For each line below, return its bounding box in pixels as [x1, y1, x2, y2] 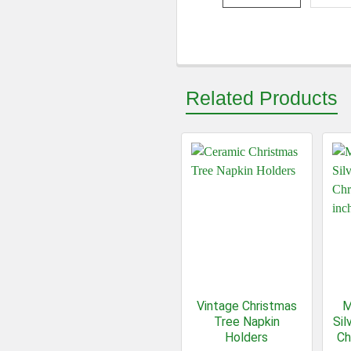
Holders [225, 330, 269, 346]
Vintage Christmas [196, 299, 297, 314]
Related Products [185, 87, 338, 110]
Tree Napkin [213, 314, 280, 330]
